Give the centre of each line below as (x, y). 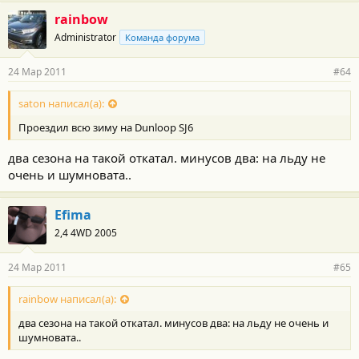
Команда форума (162, 37)
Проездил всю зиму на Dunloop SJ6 (106, 128)
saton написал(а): (61, 104)
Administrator (85, 37)
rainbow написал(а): (67, 298)
